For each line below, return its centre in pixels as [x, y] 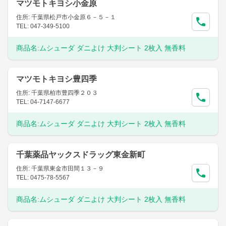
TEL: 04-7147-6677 [43, 102]
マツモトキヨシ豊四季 [56, 79]
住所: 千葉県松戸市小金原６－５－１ [66, 17]
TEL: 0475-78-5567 [43, 178]
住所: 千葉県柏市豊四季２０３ [57, 93]
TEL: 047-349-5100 [43, 26]
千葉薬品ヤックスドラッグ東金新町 [81, 155]
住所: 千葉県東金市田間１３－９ [60, 168]
